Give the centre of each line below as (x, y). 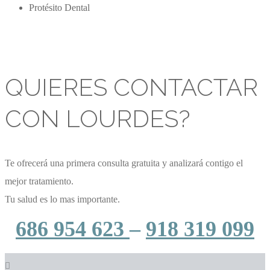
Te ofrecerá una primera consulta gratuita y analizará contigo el (124, 163)
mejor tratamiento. (39, 181)
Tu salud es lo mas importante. (62, 199)
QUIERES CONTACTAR (131, 87)
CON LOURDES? (98, 118)
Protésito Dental (59, 7)
